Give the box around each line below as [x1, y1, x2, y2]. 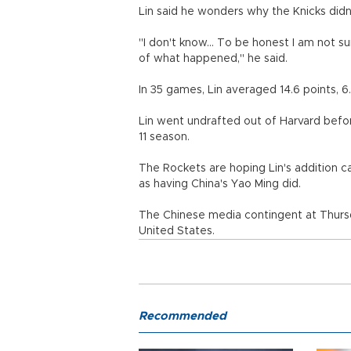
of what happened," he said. [139, 53, 288, 64]
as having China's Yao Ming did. [139, 179, 301, 190]
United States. [139, 226, 215, 237]
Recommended [139, 310, 226, 322]
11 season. [139, 132, 190, 143]
